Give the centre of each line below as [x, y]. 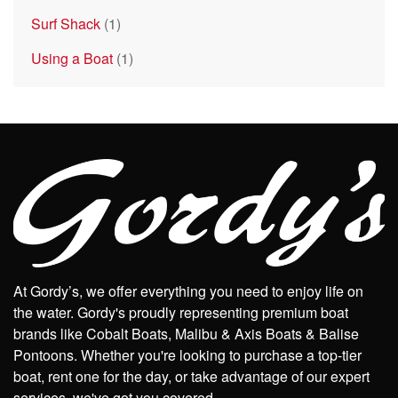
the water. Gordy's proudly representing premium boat [181, 312]
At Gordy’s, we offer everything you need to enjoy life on [188, 291]
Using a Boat [72, 59]
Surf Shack [66, 24]
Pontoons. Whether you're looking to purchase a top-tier [187, 355]
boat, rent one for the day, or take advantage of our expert [191, 376]
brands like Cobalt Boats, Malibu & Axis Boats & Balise [186, 334]
